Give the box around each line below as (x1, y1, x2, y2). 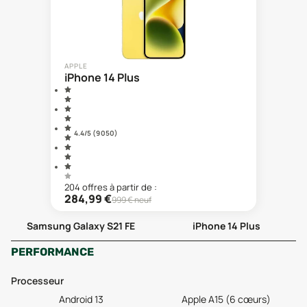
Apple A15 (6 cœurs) (182, 293, 271, 306)
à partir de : (110, 181, 157, 193)
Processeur (11, 274, 64, 287)
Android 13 (58, 293, 103, 306)
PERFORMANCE (11, 245, 94, 258)
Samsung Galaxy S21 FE (27, 219, 135, 232)
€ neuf (126, 194, 151, 206)
